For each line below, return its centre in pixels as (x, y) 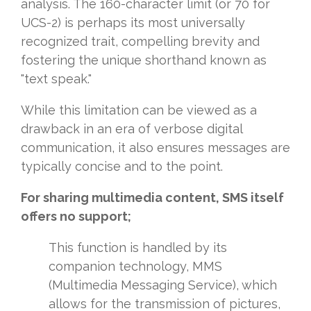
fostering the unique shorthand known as (144, 60)
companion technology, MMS (135, 267)
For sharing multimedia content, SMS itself (152, 198)
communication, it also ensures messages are (155, 148)
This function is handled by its (138, 248)
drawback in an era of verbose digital (132, 129)
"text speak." (56, 79)
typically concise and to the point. (122, 167)
